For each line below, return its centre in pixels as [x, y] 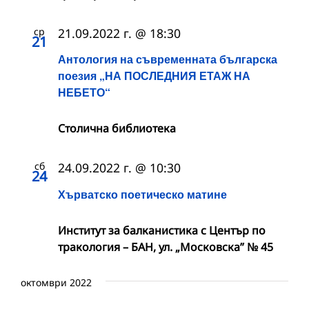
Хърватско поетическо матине [142, 194]
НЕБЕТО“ [84, 92]
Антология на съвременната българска [168, 59]
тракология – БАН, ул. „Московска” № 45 [166, 247]
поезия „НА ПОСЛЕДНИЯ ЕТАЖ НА [154, 76]
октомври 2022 [56, 282]
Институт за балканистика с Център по [162, 230]
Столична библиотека [117, 129]
